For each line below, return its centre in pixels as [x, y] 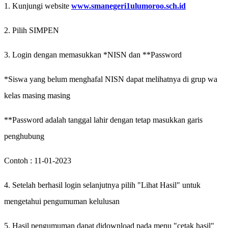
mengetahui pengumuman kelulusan [62, 201]
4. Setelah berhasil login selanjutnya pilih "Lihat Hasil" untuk [102, 185]
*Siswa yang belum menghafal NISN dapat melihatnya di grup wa [111, 79]
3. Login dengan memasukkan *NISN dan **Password [93, 54]
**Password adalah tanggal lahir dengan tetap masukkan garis [103, 120]
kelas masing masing [37, 95]
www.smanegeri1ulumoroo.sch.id [129, 6]
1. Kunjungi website [38, 6]
